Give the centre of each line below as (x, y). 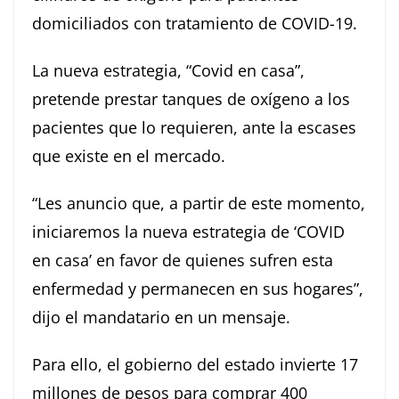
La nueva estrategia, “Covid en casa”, (168, 71)
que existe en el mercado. (129, 156)
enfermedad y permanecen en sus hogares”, (198, 289)
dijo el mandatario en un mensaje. (161, 318)
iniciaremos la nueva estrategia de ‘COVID (188, 232)
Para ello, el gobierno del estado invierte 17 (195, 365)
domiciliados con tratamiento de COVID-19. (195, 24)
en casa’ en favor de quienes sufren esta (183, 261)
